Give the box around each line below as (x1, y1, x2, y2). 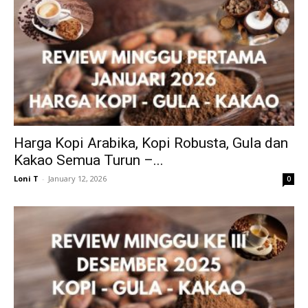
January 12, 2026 (48, 173, 107, 184)
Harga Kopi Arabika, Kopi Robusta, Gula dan (14, 135, 288, 152)
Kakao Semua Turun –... (14, 152, 164, 169)
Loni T (14, 173, 38, 184)
